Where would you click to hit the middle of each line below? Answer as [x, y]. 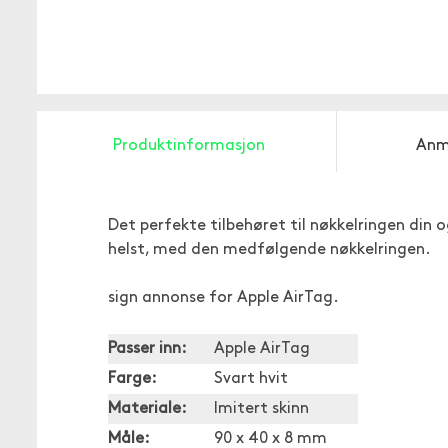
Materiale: [147, 409]
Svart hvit [251, 379]
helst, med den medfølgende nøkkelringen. [269, 250]
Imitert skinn [261, 409]
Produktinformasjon [189, 146]
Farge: [132, 379]
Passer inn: [147, 349]
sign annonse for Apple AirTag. [223, 298]
